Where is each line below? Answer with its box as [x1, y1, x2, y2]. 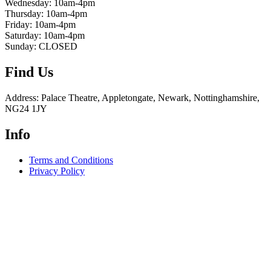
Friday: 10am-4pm [5, 19, 76, 30]
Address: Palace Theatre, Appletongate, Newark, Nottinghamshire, [5, 93, 260, 103]
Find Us [5, 64, 53, 80]
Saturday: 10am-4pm [5, 30, 85, 41]
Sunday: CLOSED [5, 41, 77, 52]
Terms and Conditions [29, 155, 113, 166]
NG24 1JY [5, 103, 47, 114]
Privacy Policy [29, 166, 85, 177]
